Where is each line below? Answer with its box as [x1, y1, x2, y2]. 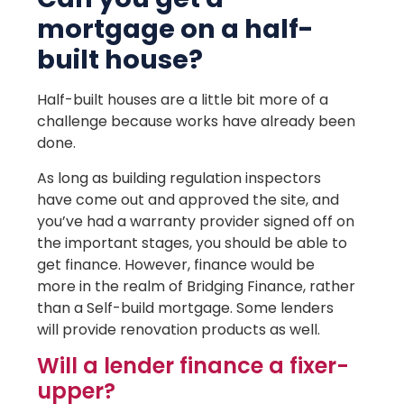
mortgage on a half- [37, 11, 315, 48]
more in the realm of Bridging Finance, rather [37, 275, 356, 297]
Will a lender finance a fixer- [37, 351, 350, 381]
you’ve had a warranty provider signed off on [37, 210, 355, 232]
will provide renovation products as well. [37, 318, 321, 340]
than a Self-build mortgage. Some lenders [37, 297, 335, 318]
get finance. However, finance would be [37, 253, 316, 275]
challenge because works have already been [37, 111, 356, 133]
